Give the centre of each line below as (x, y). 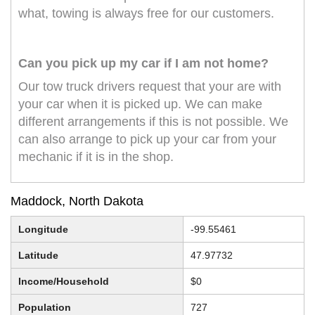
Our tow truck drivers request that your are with (150, 87)
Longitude (43, 230)
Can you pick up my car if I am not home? (143, 64)
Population (45, 308)
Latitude (38, 256)
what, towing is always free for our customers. (146, 14)
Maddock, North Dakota (77, 201)
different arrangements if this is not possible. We (153, 122)
